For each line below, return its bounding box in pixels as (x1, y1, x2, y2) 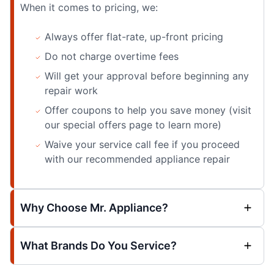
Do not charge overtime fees (45, 50, 179, 62)
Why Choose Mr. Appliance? (20, 201, 168, 214)
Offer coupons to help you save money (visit (45, 103, 251, 116)
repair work (45, 84, 98, 97)
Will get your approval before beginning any (45, 69, 249, 82)
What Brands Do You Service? (20, 239, 177, 252)
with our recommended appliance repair (45, 152, 230, 165)
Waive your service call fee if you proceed (45, 138, 240, 150)
